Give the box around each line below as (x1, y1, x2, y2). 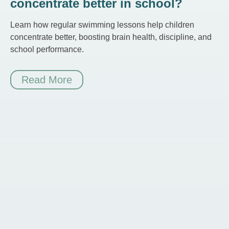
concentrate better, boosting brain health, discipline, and (10, 33, 212, 42)
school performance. (10, 45, 84, 54)
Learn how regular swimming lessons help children (10, 20, 194, 30)
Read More (21, 74, 72, 86)
